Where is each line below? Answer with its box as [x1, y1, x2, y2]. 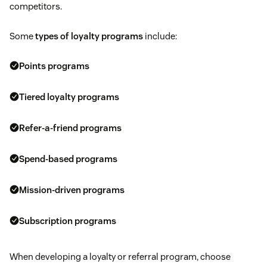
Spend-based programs [19, 153, 117, 164]
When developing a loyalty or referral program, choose [10, 250, 231, 262]
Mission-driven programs [19, 184, 125, 195]
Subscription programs [19, 215, 116, 226]
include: [143, 30, 177, 42]
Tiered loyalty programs [19, 91, 119, 103]
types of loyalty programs [35, 30, 143, 42]
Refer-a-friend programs [19, 122, 122, 133]
